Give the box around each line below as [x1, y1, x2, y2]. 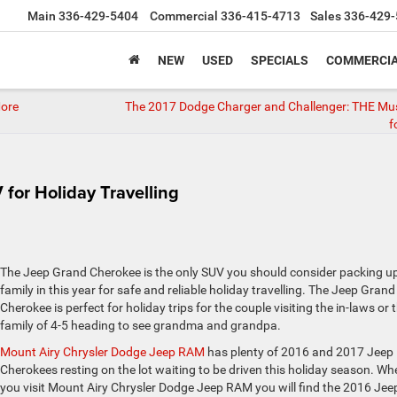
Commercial [150, 9, 218, 24]
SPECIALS [251, 53, 308, 68]
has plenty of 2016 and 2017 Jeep [205, 345, 393, 359]
